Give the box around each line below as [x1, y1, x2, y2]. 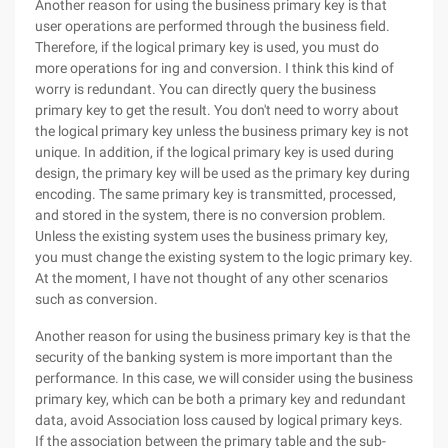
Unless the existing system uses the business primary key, [35, 228, 388, 244]
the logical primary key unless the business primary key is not [35, 123, 409, 139]
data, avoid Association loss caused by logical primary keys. [35, 412, 403, 428]
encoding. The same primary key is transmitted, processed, [35, 186, 396, 202]
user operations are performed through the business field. [35, 18, 390, 34]
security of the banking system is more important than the [35, 349, 392, 365]
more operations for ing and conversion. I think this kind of [35, 60, 394, 76]
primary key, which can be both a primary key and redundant [35, 391, 406, 407]
